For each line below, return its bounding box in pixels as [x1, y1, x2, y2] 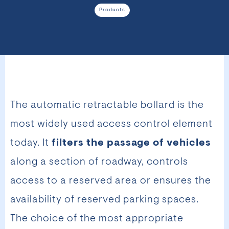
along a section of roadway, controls [10, 157, 188, 168]
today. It [10, 138, 52, 149]
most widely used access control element [10, 119, 213, 130]
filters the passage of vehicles [52, 138, 211, 149]
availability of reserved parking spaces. [10, 195, 199, 205]
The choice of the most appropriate [10, 214, 184, 224]
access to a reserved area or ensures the [10, 176, 211, 187]
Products [99, 8, 125, 13]
